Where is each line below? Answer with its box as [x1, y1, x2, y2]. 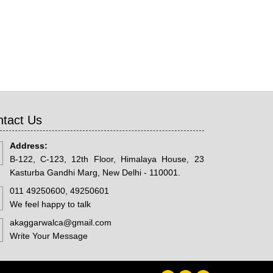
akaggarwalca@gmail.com [9, 218, 112, 228]
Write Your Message [9, 231, 88, 241]
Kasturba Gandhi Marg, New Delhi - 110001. [9, 168, 180, 178]
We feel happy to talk [9, 199, 91, 210]
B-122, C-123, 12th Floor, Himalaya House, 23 [9, 154, 204, 165]
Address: [9, 141, 48, 151]
